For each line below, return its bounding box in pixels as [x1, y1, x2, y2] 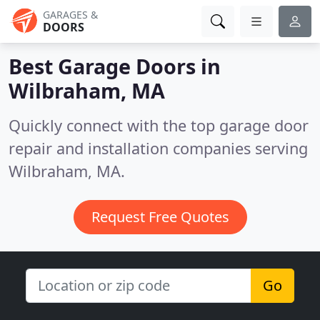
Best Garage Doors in [9, 52, 221, 80]
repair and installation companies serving [9, 138, 308, 159]
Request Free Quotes [91, 207, 229, 226]
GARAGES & [43, 8, 98, 21]
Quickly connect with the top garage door [9, 115, 309, 136]
